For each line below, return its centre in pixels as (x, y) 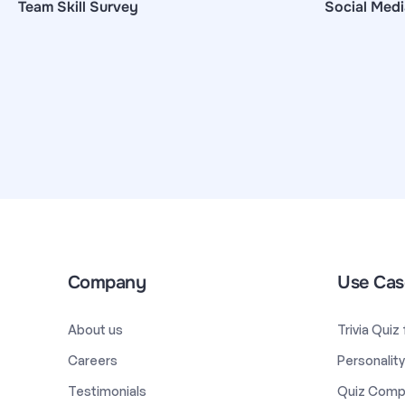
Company (106, 282)
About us (95, 329)
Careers (92, 360)
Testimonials (107, 391)
